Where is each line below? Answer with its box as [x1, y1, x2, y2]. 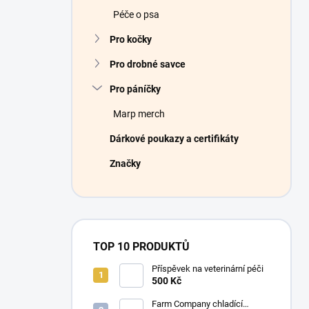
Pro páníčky [110, 83, 161, 94]
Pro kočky [110, 34, 152, 45]
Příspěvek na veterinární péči [152, 263, 263, 274]
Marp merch [113, 108, 165, 119]
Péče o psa [113, 9, 159, 20]
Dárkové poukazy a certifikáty [110, 133, 239, 144]
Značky [110, 158, 141, 169]
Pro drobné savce [110, 59, 186, 70]
